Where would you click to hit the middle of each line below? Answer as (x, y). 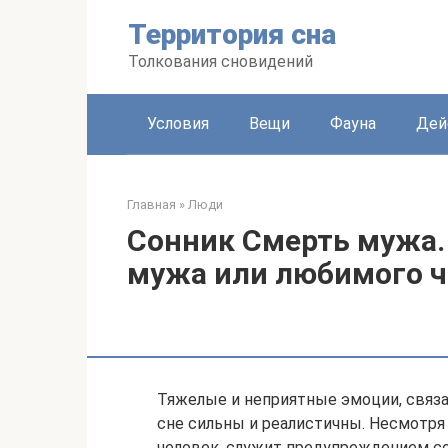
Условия (178, 123)
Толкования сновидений (220, 61)
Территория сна (232, 34)
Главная (151, 204)
